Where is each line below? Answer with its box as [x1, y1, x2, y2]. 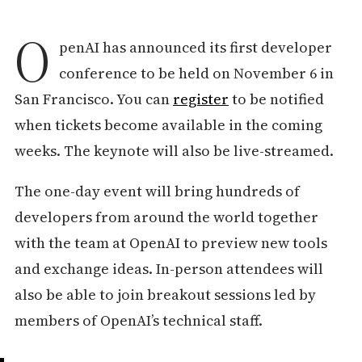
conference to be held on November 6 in [58, 62, 334, 83]
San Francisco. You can [14, 88, 173, 109]
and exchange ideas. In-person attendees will [14, 258, 323, 279]
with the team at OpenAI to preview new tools [14, 232, 327, 253]
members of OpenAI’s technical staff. [14, 309, 263, 330]
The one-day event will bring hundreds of [14, 180, 300, 201]
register [172, 88, 229, 109]
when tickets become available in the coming [14, 114, 322, 135]
